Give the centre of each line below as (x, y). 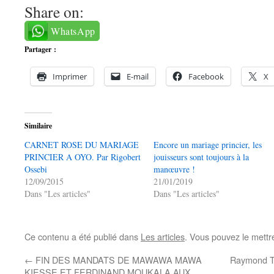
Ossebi (36, 169)
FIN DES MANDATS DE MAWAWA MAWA (117, 259)
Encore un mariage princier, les (208, 144)
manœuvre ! (175, 169)
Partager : (40, 49)
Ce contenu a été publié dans (83, 236)
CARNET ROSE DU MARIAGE (82, 144)
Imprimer (70, 76)
